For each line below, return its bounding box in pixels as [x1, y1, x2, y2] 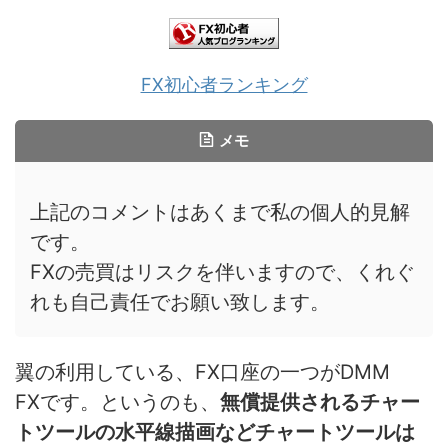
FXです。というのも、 [15, 389, 220, 414]
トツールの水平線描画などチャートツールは [15, 419, 415, 444]
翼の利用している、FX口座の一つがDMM [15, 359, 410, 384]
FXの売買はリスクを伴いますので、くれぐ [30, 259, 415, 284]
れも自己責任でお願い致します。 [30, 289, 330, 314]
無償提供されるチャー [220, 389, 420, 414]
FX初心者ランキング [140, 73, 308, 95]
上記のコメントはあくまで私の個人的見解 [30, 199, 410, 224]
